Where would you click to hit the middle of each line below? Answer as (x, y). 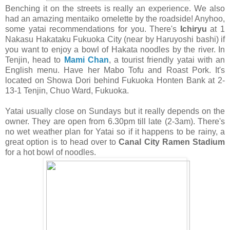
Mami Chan (86, 60)
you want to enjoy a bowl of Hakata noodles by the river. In (115, 49)
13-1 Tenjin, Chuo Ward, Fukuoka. (67, 90)
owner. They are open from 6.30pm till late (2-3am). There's (115, 121)
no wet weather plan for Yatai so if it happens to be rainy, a (115, 131)
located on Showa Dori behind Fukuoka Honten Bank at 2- (115, 80)
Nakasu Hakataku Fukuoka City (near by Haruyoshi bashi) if (115, 39)
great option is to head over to (62, 142)
